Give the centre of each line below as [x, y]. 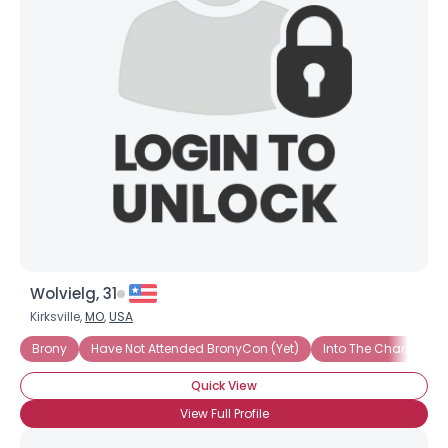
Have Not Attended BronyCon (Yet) [195, 348]
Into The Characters [383, 348]
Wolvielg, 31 [73, 293]
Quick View [224, 385]
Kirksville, [57, 316]
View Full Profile [224, 413]
